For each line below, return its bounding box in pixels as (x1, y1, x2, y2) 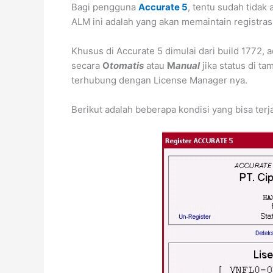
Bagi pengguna (71, 1, 138, 13)
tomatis (110, 60, 144, 71)
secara (71, 60, 102, 71)
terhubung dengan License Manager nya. (71, 74, 247, 86)
